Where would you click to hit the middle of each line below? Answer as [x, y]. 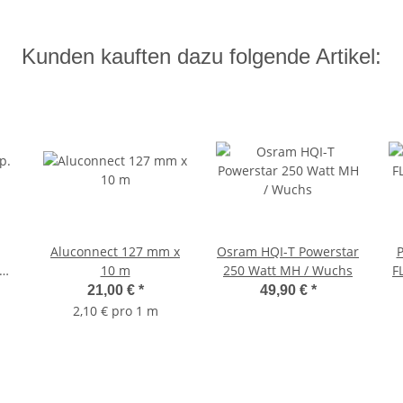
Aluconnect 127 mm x [115, 252]
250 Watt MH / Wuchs [288, 271]
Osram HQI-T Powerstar [288, 252]
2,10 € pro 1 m [115, 311]
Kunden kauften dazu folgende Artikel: [201, 57]
